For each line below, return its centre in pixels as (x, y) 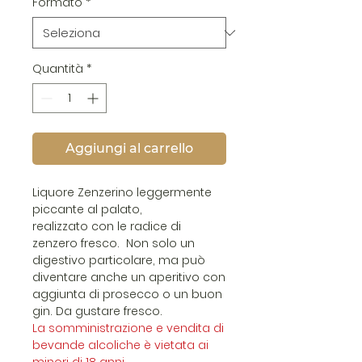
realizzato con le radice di (107, 226)
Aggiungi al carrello (129, 148)
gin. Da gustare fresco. (97, 311)
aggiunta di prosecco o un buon (127, 294)
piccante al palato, (87, 209)
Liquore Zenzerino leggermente (122, 192)
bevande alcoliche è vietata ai (120, 345)
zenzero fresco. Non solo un (114, 243)
